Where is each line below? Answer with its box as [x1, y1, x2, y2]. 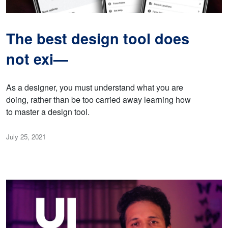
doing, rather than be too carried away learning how [6, 93, 191, 105]
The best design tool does [6, 27, 189, 49]
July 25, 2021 [6, 131, 46, 141]
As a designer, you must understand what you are [6, 81, 183, 93]
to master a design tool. [6, 105, 90, 118]
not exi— [6, 48, 68, 69]
